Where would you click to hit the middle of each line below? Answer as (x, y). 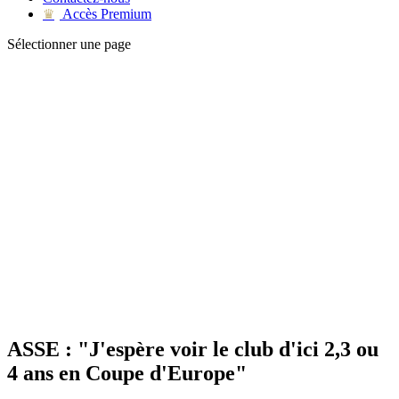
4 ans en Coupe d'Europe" (127, 373)
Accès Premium (106, 14)
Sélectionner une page (69, 44)
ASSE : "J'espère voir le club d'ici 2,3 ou (193, 349)
